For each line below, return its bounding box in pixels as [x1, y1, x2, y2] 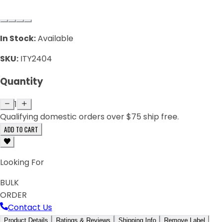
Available [38, 33, 73, 45]
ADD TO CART [4, 124, 38, 134]
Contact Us [8, 201, 52, 213]
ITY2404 [20, 53, 52, 65]
